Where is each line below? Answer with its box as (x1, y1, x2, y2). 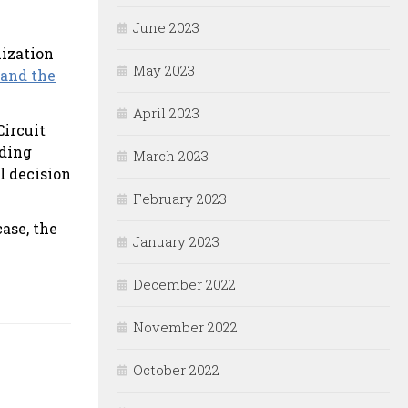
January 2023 (133, 232, 219, 251)
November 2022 (133, 318, 238, 337)
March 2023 (133, 147, 209, 166)
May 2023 (133, 61, 195, 80)
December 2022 (133, 275, 236, 294)
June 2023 (133, 18, 199, 37)
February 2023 (133, 189, 227, 209)
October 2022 (133, 361, 219, 380)
